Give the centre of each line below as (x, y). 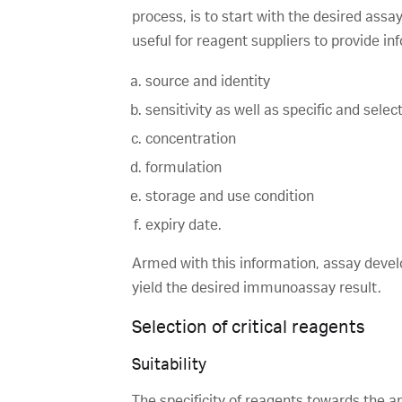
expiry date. (184, 225)
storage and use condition (230, 197)
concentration (191, 139)
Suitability (170, 364)
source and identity (208, 82)
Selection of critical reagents (249, 328)
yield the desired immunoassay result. (257, 288)
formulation (184, 168)
